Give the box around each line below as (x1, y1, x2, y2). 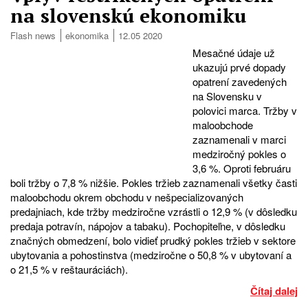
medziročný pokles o (192, 146, 286, 161)
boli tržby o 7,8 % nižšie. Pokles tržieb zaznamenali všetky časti (10, 175, 297, 190)
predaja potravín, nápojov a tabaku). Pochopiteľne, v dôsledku (10, 218, 285, 233)
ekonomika (65, 28, 109, 42)
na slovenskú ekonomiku (10, 2, 246, 28)
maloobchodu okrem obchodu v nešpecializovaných (10, 189, 243, 204)
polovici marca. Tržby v (192, 102, 297, 118)
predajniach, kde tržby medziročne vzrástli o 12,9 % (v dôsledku (10, 203, 297, 219)
